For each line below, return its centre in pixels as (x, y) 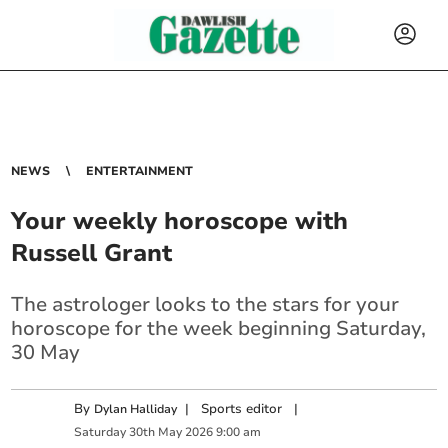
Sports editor (242, 409)
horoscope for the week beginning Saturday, (219, 328)
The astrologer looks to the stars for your (205, 304)
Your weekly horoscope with (180, 221)
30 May (46, 352)
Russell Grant (92, 253)
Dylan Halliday (136, 409)
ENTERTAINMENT (140, 171)
